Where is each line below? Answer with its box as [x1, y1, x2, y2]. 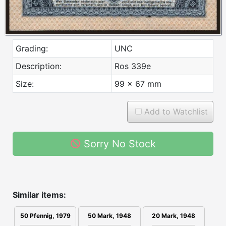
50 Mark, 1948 [87, 211, 131, 219]
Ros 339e [115, 61, 151, 71]
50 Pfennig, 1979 [20, 211, 71, 219]
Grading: [16, 43, 48, 53]
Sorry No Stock [83, 137, 156, 150]
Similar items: [13, 189, 66, 200]
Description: [16, 61, 62, 71]
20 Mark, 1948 [152, 211, 196, 219]
